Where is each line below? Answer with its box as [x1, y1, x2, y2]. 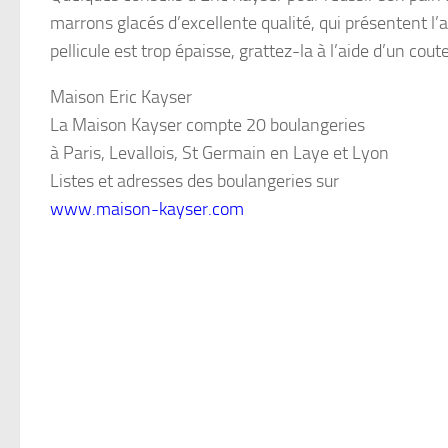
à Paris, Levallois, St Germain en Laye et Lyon [50, 141, 389, 164]
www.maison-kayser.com [50, 197, 244, 220]
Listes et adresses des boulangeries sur [50, 169, 339, 192]
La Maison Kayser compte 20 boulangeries [50, 113, 365, 136]
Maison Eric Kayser [50, 85, 192, 108]
